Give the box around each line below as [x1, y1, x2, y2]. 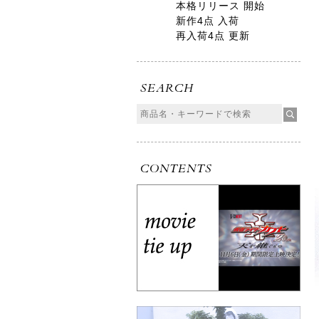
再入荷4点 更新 [176, 30, 250, 41]
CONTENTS [140, 161, 212, 177]
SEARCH [140, 80, 194, 96]
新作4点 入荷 [176, 15, 239, 26]
